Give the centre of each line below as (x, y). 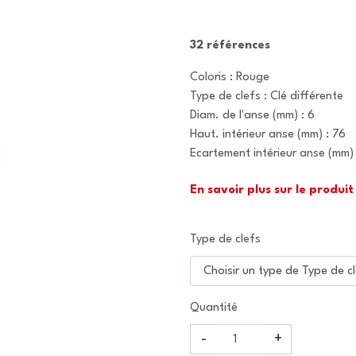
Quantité (214, 308)
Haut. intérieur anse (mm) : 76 (268, 135)
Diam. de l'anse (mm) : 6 (252, 116)
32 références (230, 46)
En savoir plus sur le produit (272, 190)
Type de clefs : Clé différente (267, 97)
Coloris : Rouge (230, 77)
